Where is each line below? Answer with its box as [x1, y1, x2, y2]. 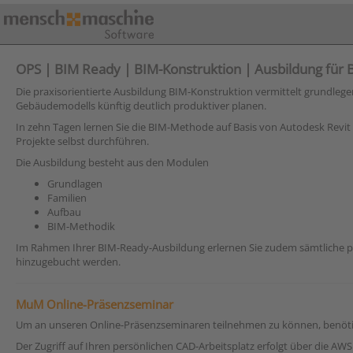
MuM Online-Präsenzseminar [16, 296, 173, 312]
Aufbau [47, 205, 81, 219]
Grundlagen [47, 176, 102, 191]
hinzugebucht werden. [16, 255, 123, 269]
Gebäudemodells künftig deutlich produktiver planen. [16, 98, 266, 113]
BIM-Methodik [47, 219, 115, 233]
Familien [47, 191, 87, 205]
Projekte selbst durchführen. [16, 134, 149, 148]
